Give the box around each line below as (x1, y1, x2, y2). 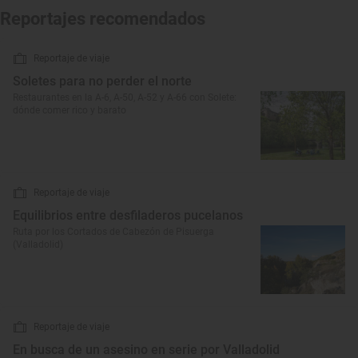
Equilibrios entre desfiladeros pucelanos (13, 208, 243, 223)
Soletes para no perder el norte (13, 74, 192, 89)
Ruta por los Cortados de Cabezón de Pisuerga (13, 226, 214, 237)
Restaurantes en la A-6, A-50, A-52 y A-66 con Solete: (13, 92, 237, 103)
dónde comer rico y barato (13, 105, 126, 116)
